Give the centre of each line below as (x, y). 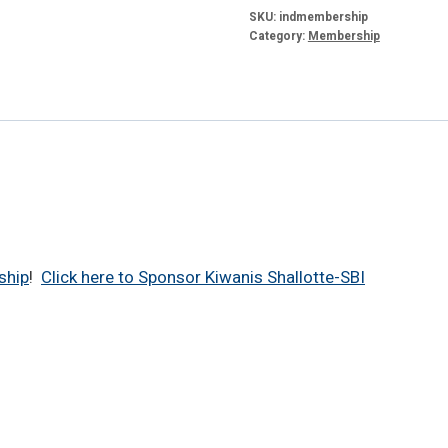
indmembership (323, 17)
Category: (278, 36)
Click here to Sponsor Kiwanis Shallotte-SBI (203, 277)
